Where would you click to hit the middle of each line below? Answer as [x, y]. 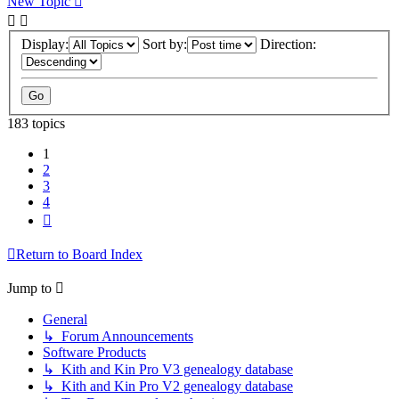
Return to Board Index [79, 255]
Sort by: [165, 45]
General [65, 320]
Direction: [288, 45]
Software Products [94, 353]
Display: [45, 45]
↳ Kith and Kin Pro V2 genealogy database [168, 387]
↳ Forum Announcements [118, 337]
